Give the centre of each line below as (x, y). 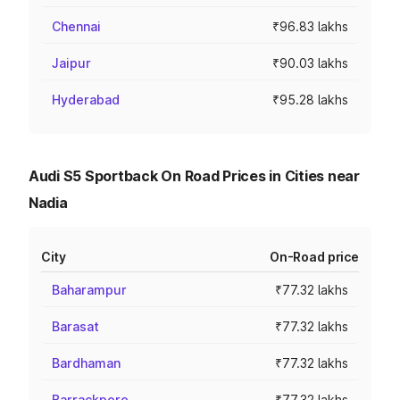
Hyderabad (86, 100)
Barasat (75, 326)
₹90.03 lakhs (310, 63)
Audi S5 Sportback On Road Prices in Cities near (194, 176)
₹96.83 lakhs (310, 26)
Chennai (76, 26)
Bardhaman (86, 363)
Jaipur (71, 63)
